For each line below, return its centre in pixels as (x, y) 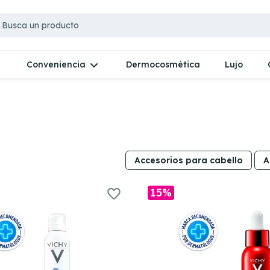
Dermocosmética (163, 64)
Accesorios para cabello (188, 160)
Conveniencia (56, 64)
